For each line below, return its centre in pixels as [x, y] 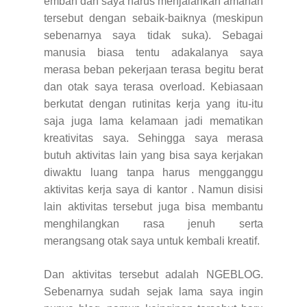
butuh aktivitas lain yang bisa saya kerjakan [153, 155]
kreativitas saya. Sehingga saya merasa [153, 138]
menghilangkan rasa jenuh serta [153, 223]
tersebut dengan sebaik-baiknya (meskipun [153, 18]
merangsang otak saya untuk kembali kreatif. [152, 241]
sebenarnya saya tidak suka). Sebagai [153, 35]
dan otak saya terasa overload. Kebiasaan [153, 86]
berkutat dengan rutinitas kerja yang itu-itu [153, 103]
